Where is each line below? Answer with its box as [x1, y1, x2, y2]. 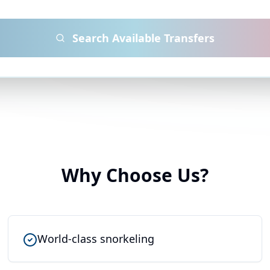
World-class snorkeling [37, 231, 155, 246]
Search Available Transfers [72, 31, 215, 46]
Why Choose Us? [61, 163, 209, 188]
